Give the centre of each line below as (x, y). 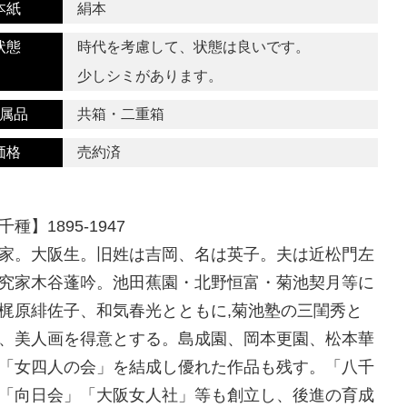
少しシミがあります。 (150, 76)
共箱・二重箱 (121, 114)
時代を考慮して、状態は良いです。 (194, 47)
